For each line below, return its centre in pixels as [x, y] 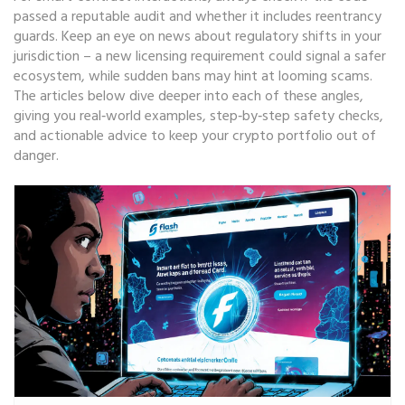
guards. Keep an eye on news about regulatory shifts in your [198, 37]
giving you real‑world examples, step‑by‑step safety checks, [198, 117]
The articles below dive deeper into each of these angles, [188, 97]
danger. [36, 156]
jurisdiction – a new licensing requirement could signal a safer [200, 57]
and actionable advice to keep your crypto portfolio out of [195, 137]
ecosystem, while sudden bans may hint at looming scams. [193, 77]
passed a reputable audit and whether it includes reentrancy [198, 17]
